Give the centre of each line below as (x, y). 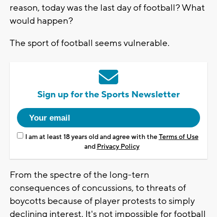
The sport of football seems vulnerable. (90, 43)
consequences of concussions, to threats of (98, 188)
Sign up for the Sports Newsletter (108, 94)
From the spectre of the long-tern (79, 175)
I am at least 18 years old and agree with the (92, 137)
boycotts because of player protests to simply (102, 201)
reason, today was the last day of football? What (107, 8)
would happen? (41, 21)
